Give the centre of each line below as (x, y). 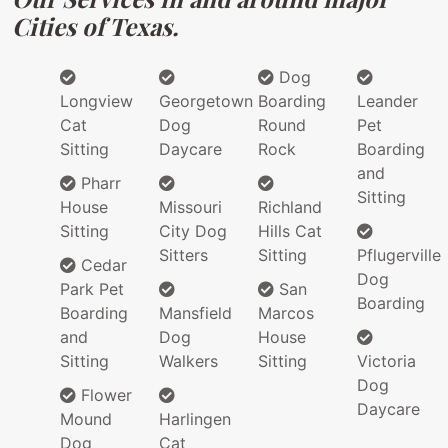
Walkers (188, 361)
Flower (104, 395)
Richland (290, 207)
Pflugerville (399, 255)
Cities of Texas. (95, 26)
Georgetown (206, 101)
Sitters (183, 255)
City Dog (193, 231)
